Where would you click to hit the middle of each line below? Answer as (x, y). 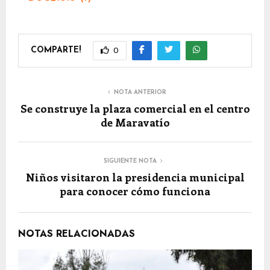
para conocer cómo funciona (135, 191)
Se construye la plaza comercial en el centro (135, 108)
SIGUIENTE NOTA (130, 161)
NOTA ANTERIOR (140, 93)
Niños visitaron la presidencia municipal (135, 177)
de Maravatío (135, 122)
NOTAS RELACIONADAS (77, 234)
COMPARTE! (56, 50)
